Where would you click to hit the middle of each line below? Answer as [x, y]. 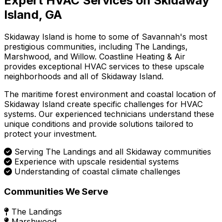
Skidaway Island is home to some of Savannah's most [106, 37]
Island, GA [33, 15]
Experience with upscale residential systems [97, 162]
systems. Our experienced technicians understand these [109, 114]
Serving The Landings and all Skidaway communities [113, 152]
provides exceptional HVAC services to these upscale [104, 67]
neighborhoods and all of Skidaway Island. [84, 77]
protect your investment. [50, 134]
